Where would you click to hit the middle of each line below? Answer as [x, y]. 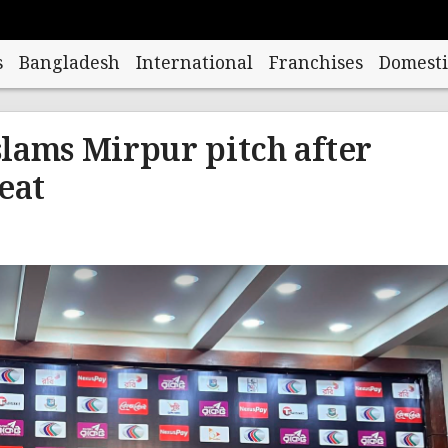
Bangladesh [69, 64]
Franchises [315, 64]
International [194, 64]
